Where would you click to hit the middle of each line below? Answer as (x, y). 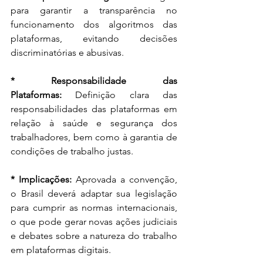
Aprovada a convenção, (127, 179)
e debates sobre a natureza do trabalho (94, 235)
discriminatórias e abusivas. (67, 52)
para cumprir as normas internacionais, (94, 207)
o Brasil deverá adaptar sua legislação (94, 193)
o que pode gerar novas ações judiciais (94, 221)
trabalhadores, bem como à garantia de (94, 137)
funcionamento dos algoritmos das (94, 24)
